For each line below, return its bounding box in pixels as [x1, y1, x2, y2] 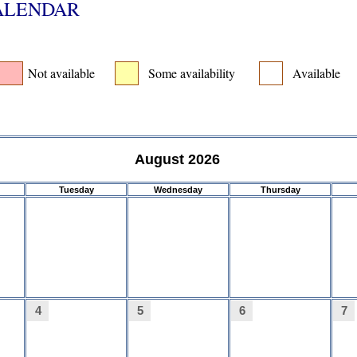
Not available [27, 65, 95, 82]
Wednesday [154, 185, 202, 194]
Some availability [147, 65, 235, 82]
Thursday [260, 185, 300, 194]
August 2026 [134, 151, 220, 167]
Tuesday [58, 185, 94, 194]
